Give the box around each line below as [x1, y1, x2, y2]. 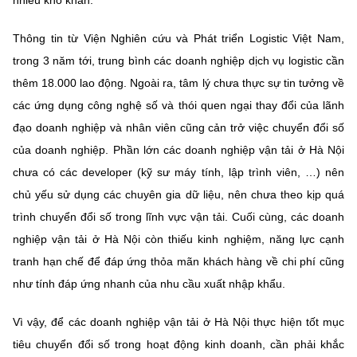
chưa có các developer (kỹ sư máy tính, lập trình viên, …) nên [13, 165, 344, 178]
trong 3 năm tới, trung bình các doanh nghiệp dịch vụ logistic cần [13, 53, 344, 67]
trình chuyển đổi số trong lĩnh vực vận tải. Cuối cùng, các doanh [13, 210, 344, 223]
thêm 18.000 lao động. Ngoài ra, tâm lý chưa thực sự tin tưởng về [13, 76, 344, 89]
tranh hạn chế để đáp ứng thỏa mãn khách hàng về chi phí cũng [13, 254, 344, 268]
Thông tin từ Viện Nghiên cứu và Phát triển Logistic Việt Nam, [13, 31, 344, 45]
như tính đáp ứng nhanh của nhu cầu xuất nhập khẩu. [13, 277, 285, 290]
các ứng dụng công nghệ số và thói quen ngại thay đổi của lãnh [13, 98, 344, 112]
